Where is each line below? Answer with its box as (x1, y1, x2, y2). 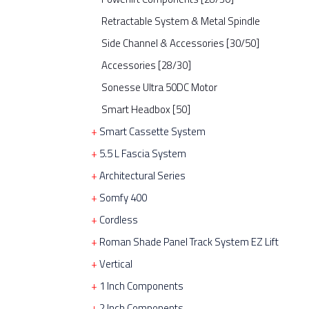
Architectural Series (99, 168, 186, 183)
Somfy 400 (99, 190, 147, 206)
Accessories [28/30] (101, 57, 191, 73)
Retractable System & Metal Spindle (101, 13, 260, 29)
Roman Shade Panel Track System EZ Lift (99, 234, 279, 250)
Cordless (99, 212, 138, 228)
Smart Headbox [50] (101, 101, 190, 117)
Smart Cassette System (99, 123, 206, 139)
